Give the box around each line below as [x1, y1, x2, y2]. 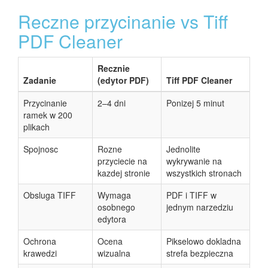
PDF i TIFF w [166, 189, 217, 202]
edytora [98, 213, 126, 226]
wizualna [98, 247, 130, 260]
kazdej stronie [98, 167, 150, 179]
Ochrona [23, 235, 56, 248]
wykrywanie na [166, 155, 222, 167]
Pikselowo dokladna [166, 235, 241, 248]
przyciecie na [98, 155, 147, 167]
